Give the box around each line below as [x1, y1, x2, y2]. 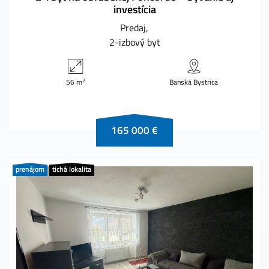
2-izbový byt [109, 35, 160, 50]
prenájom [16, 163, 44, 175]
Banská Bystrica [169, 76, 218, 88]
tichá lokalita [52, 163, 91, 175]
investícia [113, 1, 156, 18]
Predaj [120, 20, 146, 35]
